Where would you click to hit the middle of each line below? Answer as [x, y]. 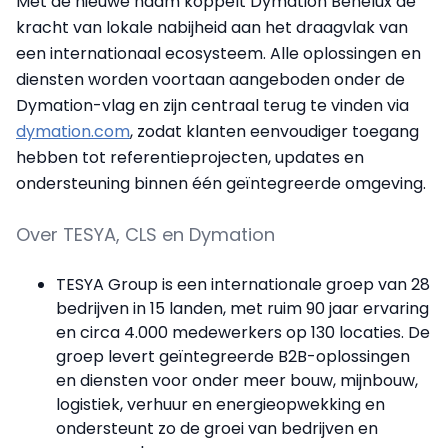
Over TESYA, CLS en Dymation [145, 235]
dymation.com [73, 132]
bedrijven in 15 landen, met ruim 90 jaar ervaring [242, 309]
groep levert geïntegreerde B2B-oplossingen [233, 357]
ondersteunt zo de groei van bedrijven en [217, 429]
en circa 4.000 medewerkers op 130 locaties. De [243, 333]
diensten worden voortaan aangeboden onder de [210, 80]
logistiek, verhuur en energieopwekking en [220, 405]
